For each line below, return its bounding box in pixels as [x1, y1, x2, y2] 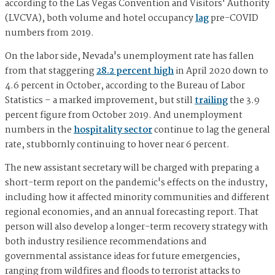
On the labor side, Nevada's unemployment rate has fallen [5, 49, 254, 64]
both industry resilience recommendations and [5, 234, 207, 250]
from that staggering [5, 64, 96, 79]
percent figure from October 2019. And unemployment [5, 108, 242, 123]
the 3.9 [228, 93, 260, 109]
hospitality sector [74, 123, 152, 138]
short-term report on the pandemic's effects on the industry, [5, 176, 268, 191]
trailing [195, 93, 228, 109]
